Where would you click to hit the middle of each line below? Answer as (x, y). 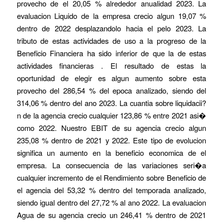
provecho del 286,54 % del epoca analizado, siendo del (111, 90)
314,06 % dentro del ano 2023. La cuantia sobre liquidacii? (111, 103)
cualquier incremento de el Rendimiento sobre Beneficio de (111, 177)
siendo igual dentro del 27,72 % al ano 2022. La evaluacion (111, 202)
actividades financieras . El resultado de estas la (111, 65)
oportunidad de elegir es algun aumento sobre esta (111, 78)
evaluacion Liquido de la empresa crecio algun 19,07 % (111, 15)
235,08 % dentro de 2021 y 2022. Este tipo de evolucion (111, 140)
